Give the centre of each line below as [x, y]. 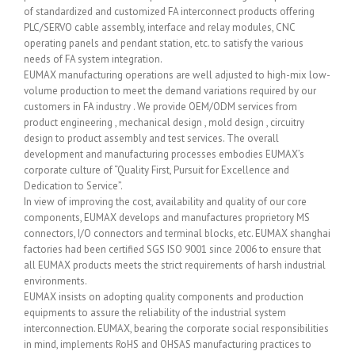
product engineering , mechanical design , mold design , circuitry [164, 122]
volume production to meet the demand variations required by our [170, 91]
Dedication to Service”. [73, 186]
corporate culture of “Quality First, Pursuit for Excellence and [157, 170]
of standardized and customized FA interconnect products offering [169, 11]
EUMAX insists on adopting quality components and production [164, 297]
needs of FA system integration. [93, 59]
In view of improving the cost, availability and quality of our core [165, 202]
